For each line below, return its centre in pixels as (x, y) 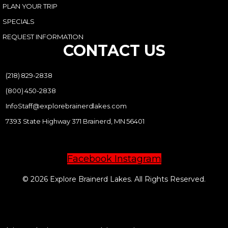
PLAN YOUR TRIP (30, 6)
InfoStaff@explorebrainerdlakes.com (66, 106)
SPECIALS (19, 21)
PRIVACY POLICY (114, 199)
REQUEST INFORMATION (43, 37)
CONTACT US (114, 51)
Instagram (138, 159)
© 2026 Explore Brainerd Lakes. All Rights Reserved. (114, 179)
